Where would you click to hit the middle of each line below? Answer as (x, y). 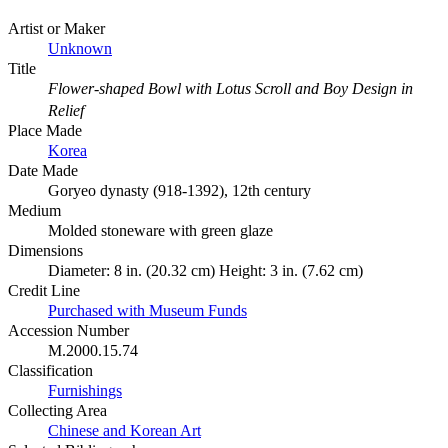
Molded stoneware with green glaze (160, 231)
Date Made (43, 171)
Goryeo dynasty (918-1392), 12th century (179, 191)
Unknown (80, 49)
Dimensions (45, 251)
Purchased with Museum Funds (147, 311)
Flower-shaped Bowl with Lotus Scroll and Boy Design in (230, 89)
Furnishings (85, 391)
